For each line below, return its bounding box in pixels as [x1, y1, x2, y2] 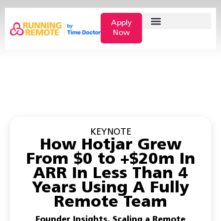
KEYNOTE [90, 128, 131, 137]
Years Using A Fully [32, 181, 189, 196]
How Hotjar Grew [39, 138, 182, 153]
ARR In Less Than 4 [33, 166, 188, 182]
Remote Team [54, 195, 167, 211]
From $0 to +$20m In [26, 152, 195, 168]
